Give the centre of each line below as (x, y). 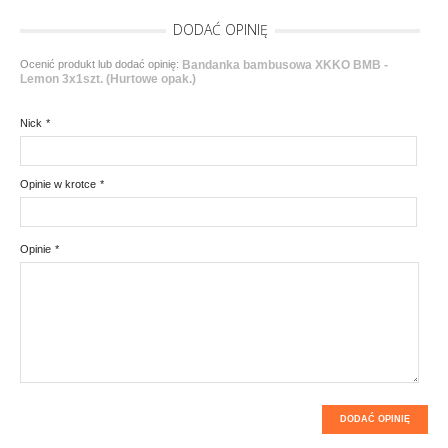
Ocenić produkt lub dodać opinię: (101, 63)
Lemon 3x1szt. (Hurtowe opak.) (108, 78)
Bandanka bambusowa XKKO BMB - (285, 64)
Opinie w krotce (58, 184)
